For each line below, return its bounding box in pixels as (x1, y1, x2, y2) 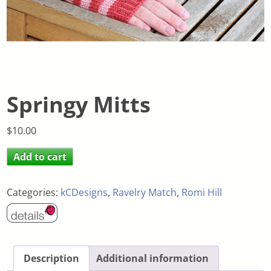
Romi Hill (181, 185, 223, 199)
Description (24, 252, 80, 266)
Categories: (7, 185, 61, 199)
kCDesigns (60, 185, 108, 199)
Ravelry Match (113, 185, 177, 199)
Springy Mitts (7, 89, 151, 119)
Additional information (96, 252, 209, 266)
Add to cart (13, 149, 67, 163)
